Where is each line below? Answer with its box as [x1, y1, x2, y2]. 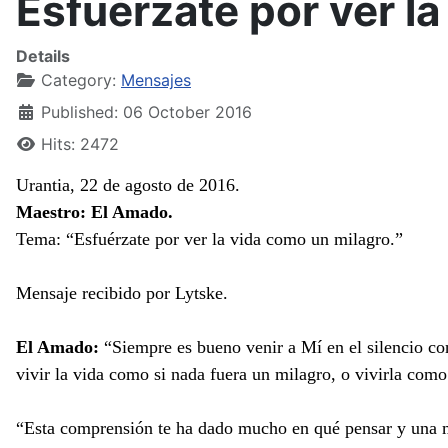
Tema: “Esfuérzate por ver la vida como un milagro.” [16, 229, 403, 249]
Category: [36, 70, 121, 90]
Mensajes [121, 70, 191, 90]
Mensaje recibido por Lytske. [16, 283, 228, 303]
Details [16, 46, 70, 66]
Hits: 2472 [41, 134, 119, 154]
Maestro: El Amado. [16, 202, 173, 222]
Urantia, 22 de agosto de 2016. [16, 175, 240, 195]
